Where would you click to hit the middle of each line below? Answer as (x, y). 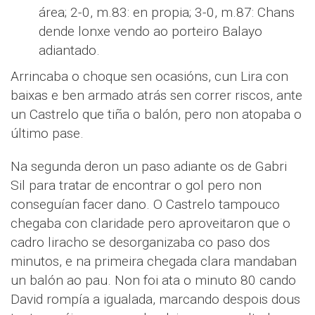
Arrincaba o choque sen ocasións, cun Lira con (149, 76)
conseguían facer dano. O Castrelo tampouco (145, 204)
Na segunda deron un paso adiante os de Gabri (149, 166)
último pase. (47, 133)
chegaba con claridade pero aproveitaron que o (150, 223)
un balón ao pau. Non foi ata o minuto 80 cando (153, 280)
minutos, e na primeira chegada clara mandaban (154, 261)
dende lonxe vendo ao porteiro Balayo (150, 31)
